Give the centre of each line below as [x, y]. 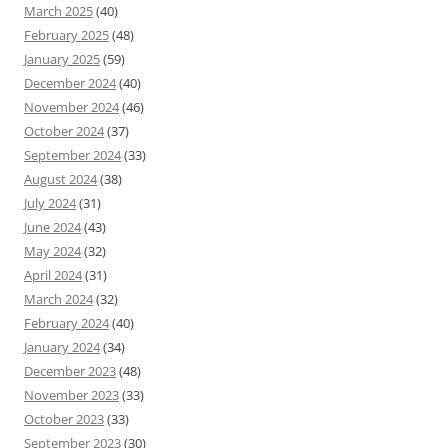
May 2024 [52, 251]
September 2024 [72, 155]
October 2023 [64, 419]
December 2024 [70, 83]
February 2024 [66, 323]
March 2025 [58, 11]
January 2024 [62, 347]
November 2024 [71, 107]
